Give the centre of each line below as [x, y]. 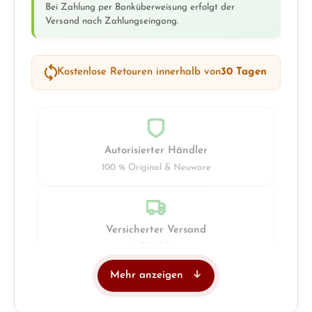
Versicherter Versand [156, 231]
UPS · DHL [156, 247]
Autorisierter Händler [156, 151]
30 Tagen [244, 72]
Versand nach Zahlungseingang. [112, 22]
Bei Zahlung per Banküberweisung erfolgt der [140, 8]
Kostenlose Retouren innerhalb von [139, 72]
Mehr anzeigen [148, 276]
